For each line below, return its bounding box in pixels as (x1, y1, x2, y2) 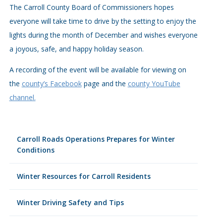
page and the (81, 79, 128, 88)
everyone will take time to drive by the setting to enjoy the (9, 16, 196, 26)
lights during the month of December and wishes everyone (9, 30, 198, 40)
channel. (9, 93, 36, 102)
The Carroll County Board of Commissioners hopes (9, 2, 174, 12)
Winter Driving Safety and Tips (16, 198, 124, 207)
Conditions (16, 145, 55, 155)
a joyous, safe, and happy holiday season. (9, 44, 144, 54)
